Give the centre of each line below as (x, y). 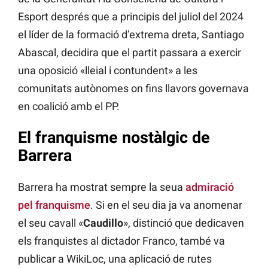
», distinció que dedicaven (184, 223)
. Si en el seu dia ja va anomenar (166, 205)
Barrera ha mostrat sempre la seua (102, 187)
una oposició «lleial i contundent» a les (108, 71)
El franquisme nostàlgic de (114, 138)
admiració (210, 187)
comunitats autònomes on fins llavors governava (133, 89)
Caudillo (103, 223)
